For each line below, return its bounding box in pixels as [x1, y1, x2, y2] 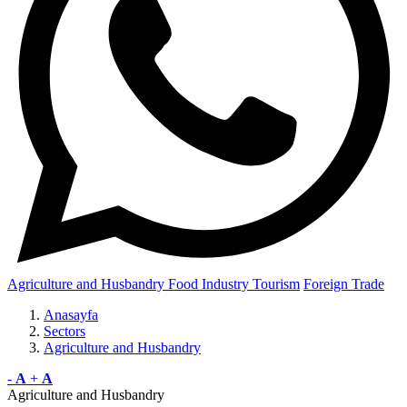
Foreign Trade [303, 276, 384, 292]
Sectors [44, 323, 85, 339]
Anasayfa [44, 307, 98, 323]
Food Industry [168, 276, 253, 292]
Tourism [253, 276, 300, 292]
